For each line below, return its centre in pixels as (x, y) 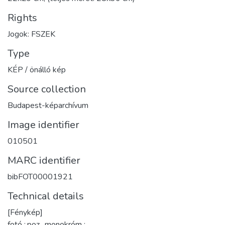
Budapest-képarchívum (48, 105)
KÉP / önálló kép (37, 70)
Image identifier (43, 125)
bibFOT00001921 (40, 177)
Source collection (47, 89)
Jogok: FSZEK (31, 34)
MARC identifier (44, 160)
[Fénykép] (25, 212)
